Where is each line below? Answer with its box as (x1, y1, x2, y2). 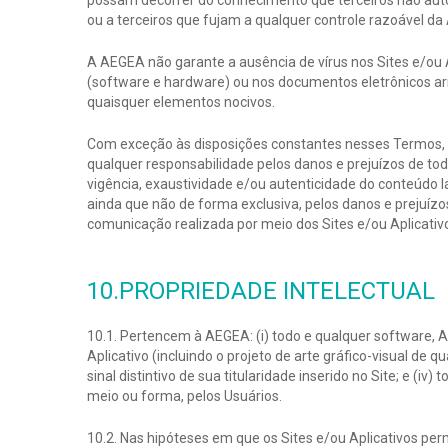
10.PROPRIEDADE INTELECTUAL (87, 277, 435, 305)
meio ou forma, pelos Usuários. (87, 388, 282, 404)
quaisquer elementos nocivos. (87, 94, 275, 110)
